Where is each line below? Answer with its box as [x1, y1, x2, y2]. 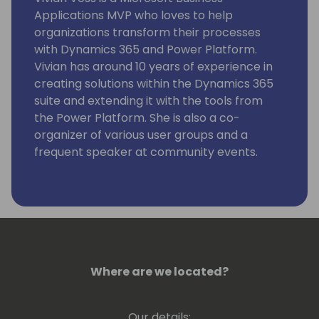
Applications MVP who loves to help [34, 7, 233, 24]
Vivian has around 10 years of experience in [34, 58, 273, 75]
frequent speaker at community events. [34, 144, 258, 161]
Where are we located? [90, 263, 229, 281]
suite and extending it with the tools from [34, 93, 263, 110]
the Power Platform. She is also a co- [34, 110, 240, 127]
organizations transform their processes [34, 24, 261, 41]
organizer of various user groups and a [34, 127, 248, 144]
